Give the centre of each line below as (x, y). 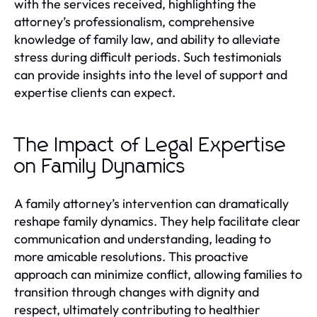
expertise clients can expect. (95, 92)
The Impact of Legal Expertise (150, 146)
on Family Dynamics (100, 167)
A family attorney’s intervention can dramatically (151, 203)
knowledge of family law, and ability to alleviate (147, 39)
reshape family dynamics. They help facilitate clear (157, 221)
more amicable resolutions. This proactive (131, 257)
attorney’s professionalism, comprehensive (134, 22)
